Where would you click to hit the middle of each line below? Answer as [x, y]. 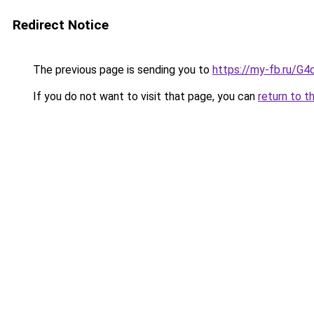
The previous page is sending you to [121, 70]
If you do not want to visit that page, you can [144, 96]
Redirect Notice [61, 25]
